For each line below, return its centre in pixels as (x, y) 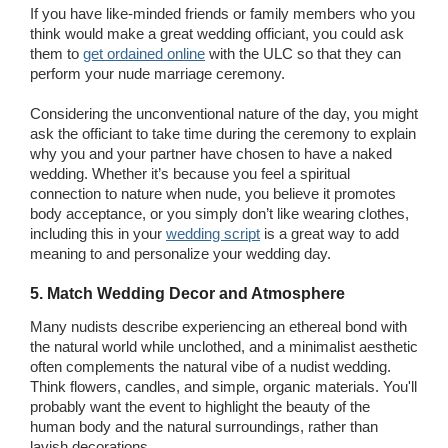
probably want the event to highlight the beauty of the (200, 406)
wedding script (213, 233)
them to (56, 53)
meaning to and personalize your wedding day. (180, 253)
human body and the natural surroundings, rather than (204, 426)
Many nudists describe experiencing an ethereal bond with (218, 326)
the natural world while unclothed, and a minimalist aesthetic (224, 346)
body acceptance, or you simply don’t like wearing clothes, (219, 213)
